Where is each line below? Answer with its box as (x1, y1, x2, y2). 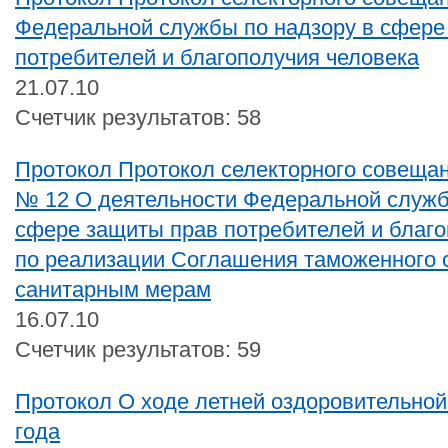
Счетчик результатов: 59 (15, 336, 261, 362)
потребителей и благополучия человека (15, 44, 419, 70)
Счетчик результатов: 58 (15, 104, 261, 130)
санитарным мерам (15, 276, 211, 302)
